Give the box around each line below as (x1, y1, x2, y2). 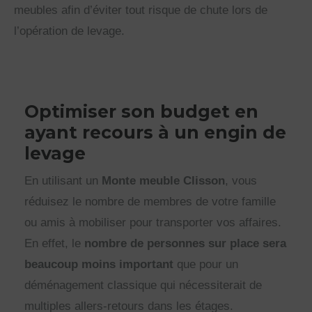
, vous (225, 173, 258, 187)
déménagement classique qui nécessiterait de (24, 278, 263, 292)
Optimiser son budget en (24, 100, 259, 122)
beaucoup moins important (24, 257, 174, 271)
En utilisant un (24, 173, 102, 187)
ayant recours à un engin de (24, 121, 287, 143)
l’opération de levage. (14, 24, 125, 38)
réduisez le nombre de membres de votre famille (24, 194, 276, 208)
